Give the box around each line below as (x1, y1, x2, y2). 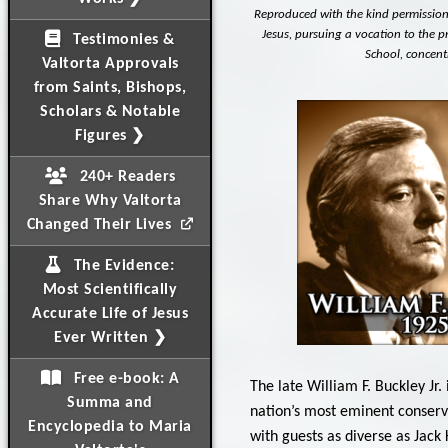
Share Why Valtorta (38, 193, 182, 209)
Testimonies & (68, 32, 175, 48)
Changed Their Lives (26, 217, 176, 233)
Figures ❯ (75, 128, 145, 144)
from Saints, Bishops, (33, 80, 187, 96)
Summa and (67, 395, 153, 411)
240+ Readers (75, 169, 176, 185)
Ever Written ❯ (54, 330, 166, 346)
